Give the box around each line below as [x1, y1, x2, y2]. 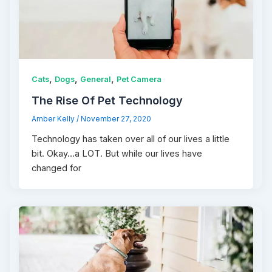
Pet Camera [117, 75, 162, 84]
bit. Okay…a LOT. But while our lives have [32, 148, 203, 159]
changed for [32, 162, 82, 174]
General [80, 75, 112, 84]
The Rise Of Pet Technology [32, 93, 183, 107]
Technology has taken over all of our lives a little [32, 133, 230, 144]
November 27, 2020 [81, 115, 152, 123]
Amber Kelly [32, 115, 77, 123]
